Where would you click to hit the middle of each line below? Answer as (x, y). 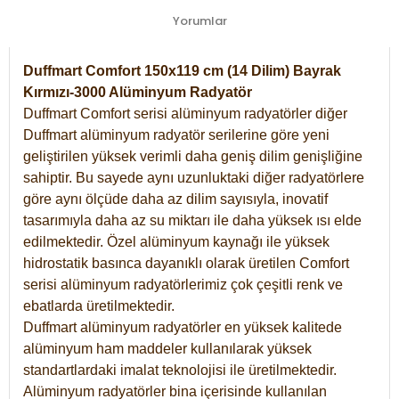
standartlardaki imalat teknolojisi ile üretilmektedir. (180, 370)
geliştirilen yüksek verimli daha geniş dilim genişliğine (193, 156)
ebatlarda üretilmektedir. (99, 305)
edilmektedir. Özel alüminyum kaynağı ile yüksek (176, 241)
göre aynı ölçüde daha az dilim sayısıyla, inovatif (175, 199)
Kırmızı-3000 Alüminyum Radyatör (139, 92)
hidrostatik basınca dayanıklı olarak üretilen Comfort (186, 263)
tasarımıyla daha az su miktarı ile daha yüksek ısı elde (192, 220)
